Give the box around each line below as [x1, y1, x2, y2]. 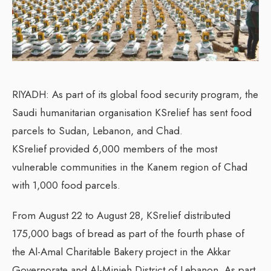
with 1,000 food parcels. [12, 177, 120, 192]
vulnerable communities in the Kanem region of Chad [12, 159, 247, 174]
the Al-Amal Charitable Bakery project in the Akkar [12, 244, 230, 259]
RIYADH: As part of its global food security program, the [12, 87, 258, 102]
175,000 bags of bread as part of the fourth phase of [12, 226, 244, 241]
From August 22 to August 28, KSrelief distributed [12, 207, 230, 223]
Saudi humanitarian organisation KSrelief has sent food [12, 105, 252, 120]
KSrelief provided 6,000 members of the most [12, 141, 217, 156]
